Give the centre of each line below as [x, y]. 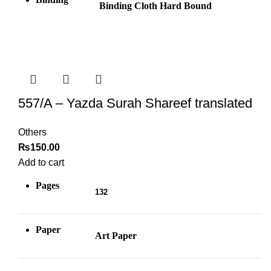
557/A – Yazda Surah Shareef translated [135, 103]
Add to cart [41, 163]
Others [32, 132]
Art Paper [116, 236]
